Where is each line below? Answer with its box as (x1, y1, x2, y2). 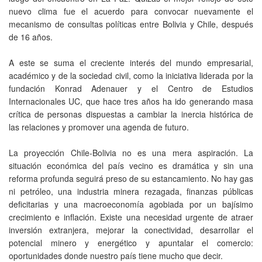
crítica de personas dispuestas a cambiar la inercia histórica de (9, 108, 253, 120)
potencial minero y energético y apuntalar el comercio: (9, 236, 253, 249)
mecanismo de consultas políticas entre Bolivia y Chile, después (9, 18, 253, 30)
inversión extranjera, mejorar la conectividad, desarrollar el (9, 223, 253, 236)
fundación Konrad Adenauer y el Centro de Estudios (9, 82, 253, 94)
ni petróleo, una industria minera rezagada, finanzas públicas (9, 185, 253, 197)
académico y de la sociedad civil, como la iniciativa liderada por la (9, 69, 253, 81)
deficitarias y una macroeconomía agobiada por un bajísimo (9, 198, 253, 210)
